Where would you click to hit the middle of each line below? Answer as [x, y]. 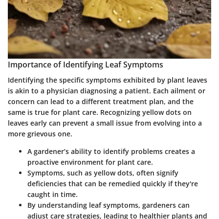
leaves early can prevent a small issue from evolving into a [105, 123]
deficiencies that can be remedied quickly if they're [113, 184]
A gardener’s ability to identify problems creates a [111, 152]
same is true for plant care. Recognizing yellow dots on [100, 112]
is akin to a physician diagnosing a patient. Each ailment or [107, 91]
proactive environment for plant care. [90, 162]
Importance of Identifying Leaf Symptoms [86, 65]
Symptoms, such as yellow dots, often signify [103, 173]
